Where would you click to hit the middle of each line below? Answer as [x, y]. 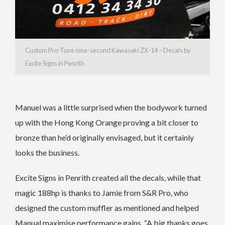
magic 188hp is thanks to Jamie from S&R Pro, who [102, 192]
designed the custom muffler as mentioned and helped [107, 207]
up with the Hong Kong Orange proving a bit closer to [107, 122]
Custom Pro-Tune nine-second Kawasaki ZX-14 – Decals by [108, 50]
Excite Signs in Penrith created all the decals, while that [108, 177]
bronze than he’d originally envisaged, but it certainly [104, 137]
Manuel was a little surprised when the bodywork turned [111, 107]
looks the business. [47, 152]
